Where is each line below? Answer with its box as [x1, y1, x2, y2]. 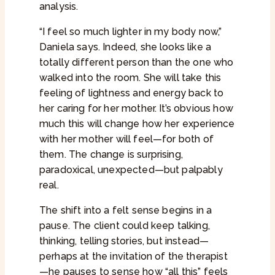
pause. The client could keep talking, [39, 220, 210, 232]
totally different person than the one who [39, 56, 234, 69]
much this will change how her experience [39, 118, 235, 130]
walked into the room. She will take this [39, 72, 222, 84]
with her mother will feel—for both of [39, 133, 214, 145]
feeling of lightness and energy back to [39, 87, 224, 99]
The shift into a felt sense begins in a [39, 204, 212, 217]
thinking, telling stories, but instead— [39, 235, 209, 247]
